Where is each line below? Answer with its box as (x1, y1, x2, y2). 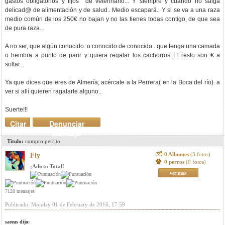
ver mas (170, 170, 187, 176)
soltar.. (5, 61, 23, 68)
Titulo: (7, 138, 24, 144)
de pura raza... (5, 25, 44, 32)
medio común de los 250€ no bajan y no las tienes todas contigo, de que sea (5, 16, 220, 23)
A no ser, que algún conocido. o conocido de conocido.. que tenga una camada (5, 43, 220, 50)
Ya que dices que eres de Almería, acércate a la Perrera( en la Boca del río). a (5, 79, 220, 86)
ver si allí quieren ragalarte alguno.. (5, 88, 101, 95)
